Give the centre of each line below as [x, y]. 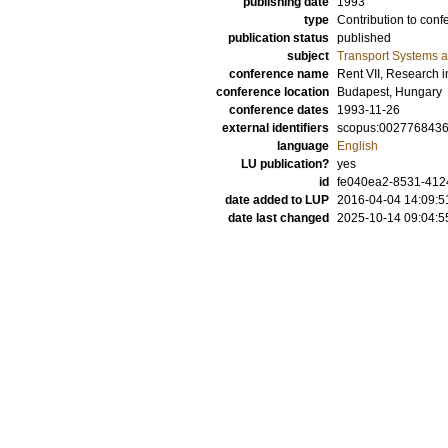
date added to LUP [277, 200]
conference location [272, 92]
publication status [278, 38]
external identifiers [275, 128]
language [303, 146]
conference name [279, 74]
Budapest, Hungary [389, 92]
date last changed [278, 218]
